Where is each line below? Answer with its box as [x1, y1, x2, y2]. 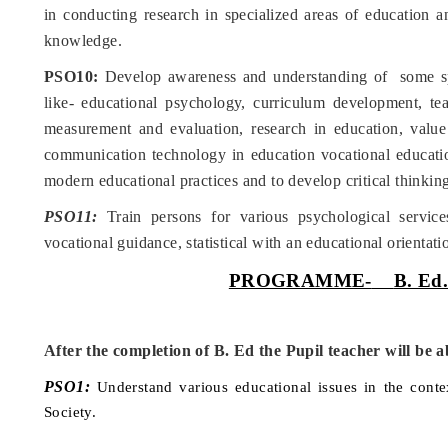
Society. [44, 403, 97, 421]
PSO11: [44, 208, 98, 226]
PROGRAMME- [228, 270, 372, 292]
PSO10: [44, 68, 99, 86]
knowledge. [44, 32, 123, 50]
